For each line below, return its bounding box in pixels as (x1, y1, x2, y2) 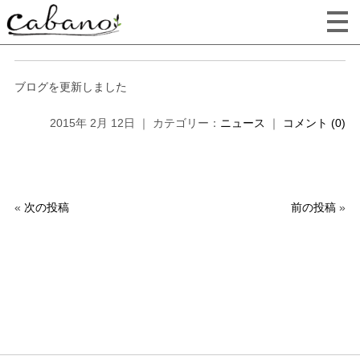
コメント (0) (283, 117, 346, 129)
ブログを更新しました (14, 80, 127, 93)
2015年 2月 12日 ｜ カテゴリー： (50, 117, 221, 129)
